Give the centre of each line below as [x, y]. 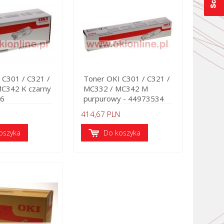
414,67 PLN [100, 114]
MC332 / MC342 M [116, 88]
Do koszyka [122, 133]
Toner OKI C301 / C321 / [127, 78]
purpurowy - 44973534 [124, 98]
